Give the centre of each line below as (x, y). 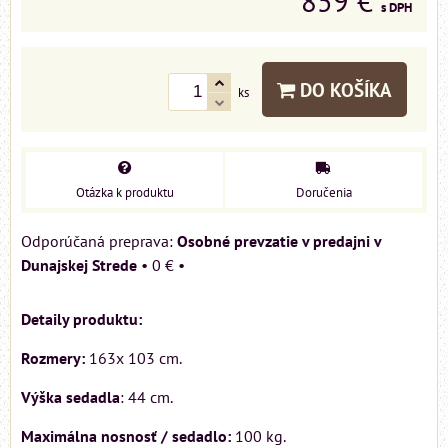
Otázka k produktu (124, 193)
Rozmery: (53, 358)
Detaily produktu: (81, 319)
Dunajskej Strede (79, 265)
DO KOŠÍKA (343, 90)
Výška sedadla (70, 397)
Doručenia (323, 193)
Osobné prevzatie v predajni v (279, 241)
